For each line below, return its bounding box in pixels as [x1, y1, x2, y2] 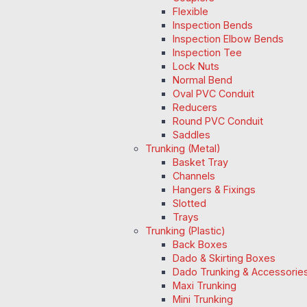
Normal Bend [173, 74, 232, 86]
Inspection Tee [173, 47, 242, 59]
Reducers [173, 101, 217, 114]
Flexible [173, 5, 208, 18]
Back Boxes [173, 238, 228, 251]
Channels [173, 170, 215, 182]
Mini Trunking [173, 293, 233, 306]
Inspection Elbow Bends [173, 33, 284, 45]
